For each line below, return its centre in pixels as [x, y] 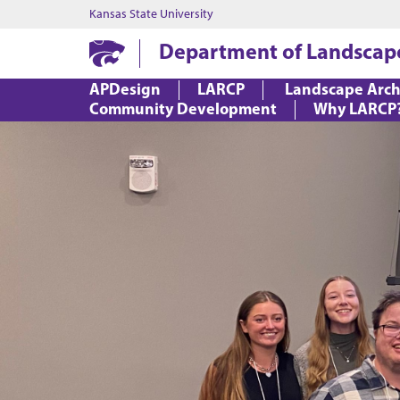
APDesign [125, 89]
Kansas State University [151, 14]
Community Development [183, 108]
